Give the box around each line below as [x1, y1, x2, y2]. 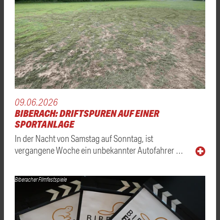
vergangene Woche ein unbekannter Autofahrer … [15, 144, 183, 156]
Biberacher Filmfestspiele [15, 175, 67, 184]
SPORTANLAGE [15, 117, 74, 130]
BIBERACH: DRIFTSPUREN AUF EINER [15, 107, 159, 119]
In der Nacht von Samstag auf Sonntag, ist [15, 132, 153, 144]
